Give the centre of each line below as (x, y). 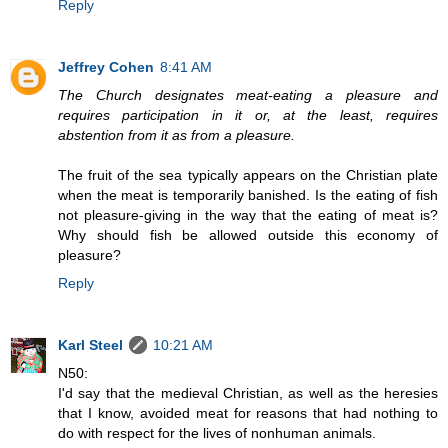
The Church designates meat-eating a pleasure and (248, 94)
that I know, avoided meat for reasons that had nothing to (248, 412)
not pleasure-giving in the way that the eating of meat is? (248, 214)
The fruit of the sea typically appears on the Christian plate (248, 174)
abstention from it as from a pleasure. (176, 134)
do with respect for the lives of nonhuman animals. (217, 432)
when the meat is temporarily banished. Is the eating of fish (248, 194)
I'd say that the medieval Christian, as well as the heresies (248, 392)
